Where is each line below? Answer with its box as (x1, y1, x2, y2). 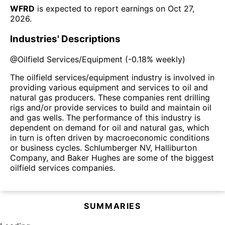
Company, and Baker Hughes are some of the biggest (10, 152, 214, 163)
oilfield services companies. (10, 162, 115, 173)
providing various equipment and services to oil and (10, 82, 208, 92)
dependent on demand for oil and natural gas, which (10, 122, 209, 133)
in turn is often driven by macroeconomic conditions (10, 132, 209, 143)
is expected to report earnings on (35, 4, 165, 14)
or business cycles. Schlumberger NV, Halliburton (10, 142, 197, 153)
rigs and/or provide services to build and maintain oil (10, 102, 211, 113)
